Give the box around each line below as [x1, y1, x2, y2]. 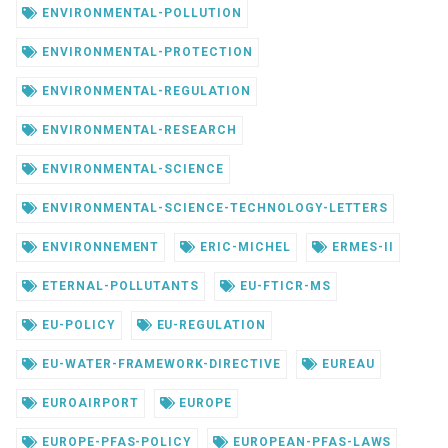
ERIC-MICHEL [196, 239, 291, 254]
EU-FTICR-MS [236, 278, 331, 293]
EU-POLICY [37, 317, 116, 332]
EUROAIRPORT [37, 395, 139, 410]
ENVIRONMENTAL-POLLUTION [37, 5, 243, 20]
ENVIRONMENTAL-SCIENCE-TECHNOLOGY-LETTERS [37, 200, 389, 215]
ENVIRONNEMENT [37, 239, 160, 254]
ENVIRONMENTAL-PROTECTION [37, 44, 253, 59]
